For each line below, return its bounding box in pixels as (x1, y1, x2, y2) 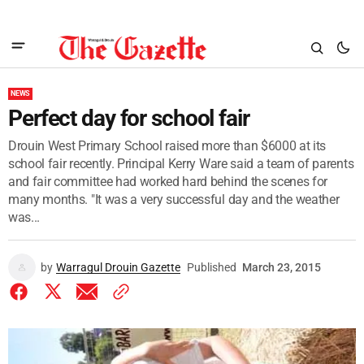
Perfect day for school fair (8, 105, 249, 132)
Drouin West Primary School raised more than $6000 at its (8, 138, 327, 154)
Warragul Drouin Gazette (56, 261, 180, 274)
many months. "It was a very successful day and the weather (8, 192, 340, 207)
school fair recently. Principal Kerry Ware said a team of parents (8, 156, 354, 171)
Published (187, 261, 236, 274)
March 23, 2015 (242, 261, 321, 274)
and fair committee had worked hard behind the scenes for (8, 174, 328, 189)
